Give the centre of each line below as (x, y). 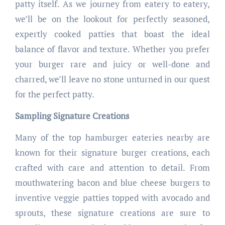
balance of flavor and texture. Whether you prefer (113, 49)
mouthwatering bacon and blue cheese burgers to (113, 183)
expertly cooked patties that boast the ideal (113, 34)
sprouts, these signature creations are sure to (113, 213)
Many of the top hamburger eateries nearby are (113, 138)
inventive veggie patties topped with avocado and (113, 198)
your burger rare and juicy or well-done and (113, 64)
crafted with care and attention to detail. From (113, 168)
